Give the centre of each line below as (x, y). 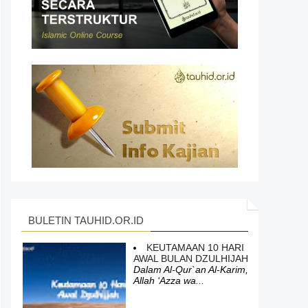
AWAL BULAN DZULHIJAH (191, 258)
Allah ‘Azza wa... (169, 280)
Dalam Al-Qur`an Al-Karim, (191, 269)
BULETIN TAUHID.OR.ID (86, 220)
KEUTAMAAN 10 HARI (195, 247)
